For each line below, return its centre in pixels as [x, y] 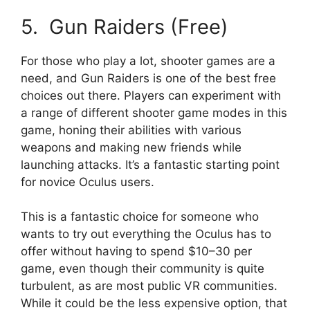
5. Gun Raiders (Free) [125, 26]
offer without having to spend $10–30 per [136, 252]
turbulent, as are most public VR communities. [149, 286]
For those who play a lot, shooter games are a [148, 61]
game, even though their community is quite [143, 269]
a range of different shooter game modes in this [154, 112]
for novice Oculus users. [88, 182]
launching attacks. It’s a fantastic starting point [150, 164]
